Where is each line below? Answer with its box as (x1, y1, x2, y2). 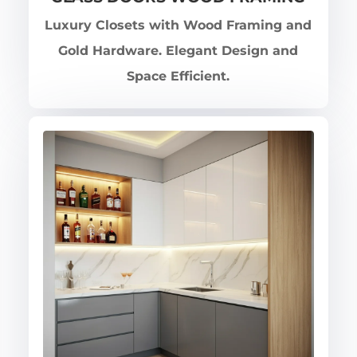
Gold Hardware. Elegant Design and (58, 42, 299, 58)
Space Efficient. (127, 68, 230, 84)
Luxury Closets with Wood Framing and (45, 17, 312, 33)
